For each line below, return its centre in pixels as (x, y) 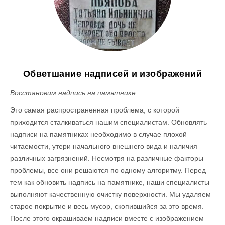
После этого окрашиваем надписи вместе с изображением (107, 218)
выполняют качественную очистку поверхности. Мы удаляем (111, 194)
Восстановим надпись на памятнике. (74, 93)
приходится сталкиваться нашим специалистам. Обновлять (109, 122)
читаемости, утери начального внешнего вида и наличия (104, 146)
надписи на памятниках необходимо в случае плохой (99, 134)
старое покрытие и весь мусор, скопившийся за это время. (107, 206)
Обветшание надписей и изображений (113, 74)
